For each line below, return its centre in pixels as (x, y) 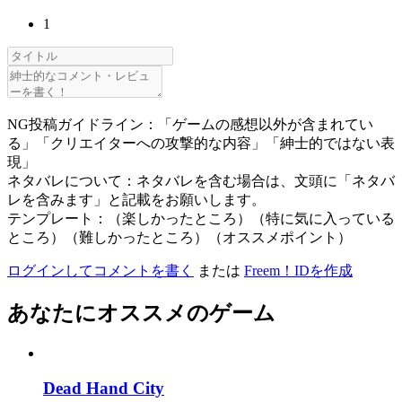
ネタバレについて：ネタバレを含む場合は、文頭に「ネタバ (201, 181)
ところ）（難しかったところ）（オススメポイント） (179, 238)
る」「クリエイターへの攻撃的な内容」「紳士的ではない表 (201, 144)
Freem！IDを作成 (298, 271)
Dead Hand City (104, 388)
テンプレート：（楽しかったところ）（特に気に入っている (201, 219)
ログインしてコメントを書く (100, 271)
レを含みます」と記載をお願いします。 (136, 200)
